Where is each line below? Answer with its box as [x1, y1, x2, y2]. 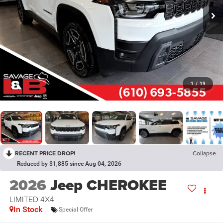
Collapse [193, 148, 216, 157]
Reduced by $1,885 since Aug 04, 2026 [17, 160, 121, 167]
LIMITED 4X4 [9, 194, 54, 205]
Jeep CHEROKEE [50, 174, 167, 197]
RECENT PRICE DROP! [15, 148, 75, 157]
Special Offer [58, 206, 93, 213]
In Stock [13, 205, 42, 215]
